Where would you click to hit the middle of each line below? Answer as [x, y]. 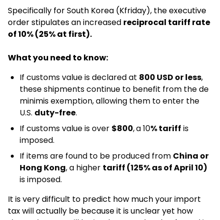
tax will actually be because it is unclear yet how [100, 211]
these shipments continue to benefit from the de [114, 89]
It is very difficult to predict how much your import [104, 199]
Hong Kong [43, 168]
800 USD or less [170, 77]
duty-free [55, 113]
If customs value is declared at [79, 77]
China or [191, 156]
